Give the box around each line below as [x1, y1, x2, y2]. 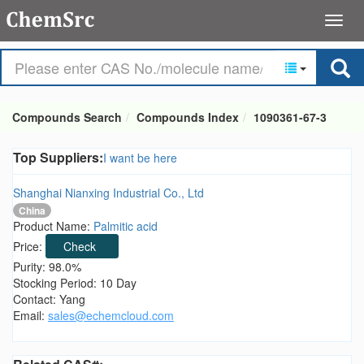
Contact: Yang [13, 291, 85, 308]
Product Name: [13, 218, 93, 235]
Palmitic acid [93, 218, 158, 235]
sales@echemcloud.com [48, 307, 174, 324]
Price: [13, 238, 45, 255]
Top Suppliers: [13, 148, 103, 167]
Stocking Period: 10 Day [13, 275, 136, 292]
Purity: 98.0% [13, 258, 81, 275]
